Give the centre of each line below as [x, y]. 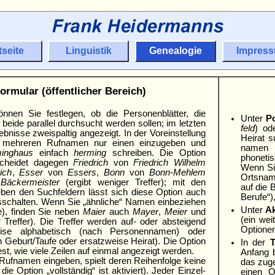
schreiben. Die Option [156, 153]
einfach [53, 153]
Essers [82, 172]
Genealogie [175, 51]
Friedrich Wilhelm [170, 162]
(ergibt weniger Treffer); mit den [133, 182]
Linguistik [88, 51]
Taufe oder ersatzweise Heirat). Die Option [120, 241]
